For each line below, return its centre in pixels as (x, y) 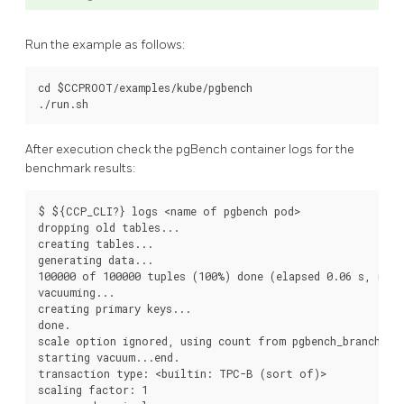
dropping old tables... (109, 227)
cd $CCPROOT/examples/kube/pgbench (145, 88)
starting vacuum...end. (109, 357)
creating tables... (96, 243)
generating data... (96, 259)
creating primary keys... (115, 308)
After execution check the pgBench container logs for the (190, 149)
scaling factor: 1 (93, 389)
